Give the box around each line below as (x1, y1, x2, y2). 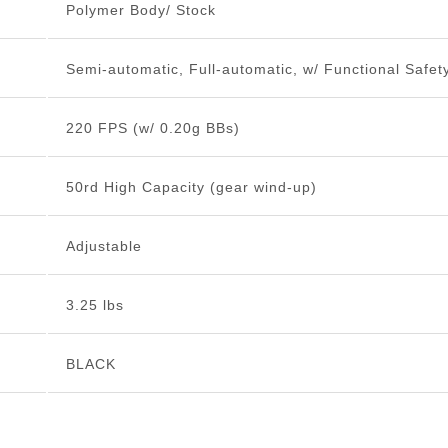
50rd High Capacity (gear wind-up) (65, 179, 317, 196)
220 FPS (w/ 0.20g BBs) (65, 120, 240, 137)
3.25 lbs (65, 297, 124, 314)
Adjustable (65, 238, 142, 255)
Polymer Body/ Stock (65, 2, 216, 19)
